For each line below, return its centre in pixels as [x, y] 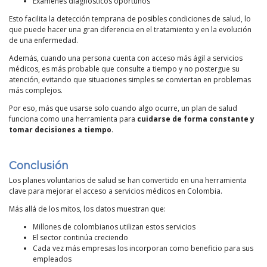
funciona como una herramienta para [73, 119]
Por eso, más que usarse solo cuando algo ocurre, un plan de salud [123, 108]
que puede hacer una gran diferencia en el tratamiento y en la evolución [130, 29]
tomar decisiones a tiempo [60, 129]
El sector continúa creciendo [80, 237]
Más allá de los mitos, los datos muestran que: [87, 209]
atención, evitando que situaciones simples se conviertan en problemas [130, 79]
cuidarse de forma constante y [196, 119]
